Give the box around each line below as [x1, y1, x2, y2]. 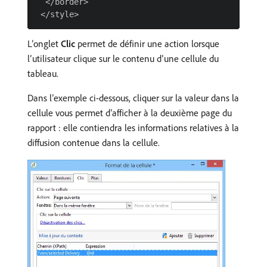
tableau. [27, 67, 58, 79]
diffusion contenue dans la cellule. [27, 136, 160, 148]
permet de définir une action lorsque [75, 37, 219, 49]
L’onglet [27, 37, 61, 49]
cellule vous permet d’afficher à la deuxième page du [27, 106, 232, 119]
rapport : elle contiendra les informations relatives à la [27, 121, 239, 133]
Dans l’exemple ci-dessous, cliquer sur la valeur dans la [27, 91, 239, 104]
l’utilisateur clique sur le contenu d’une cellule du [27, 52, 219, 64]
